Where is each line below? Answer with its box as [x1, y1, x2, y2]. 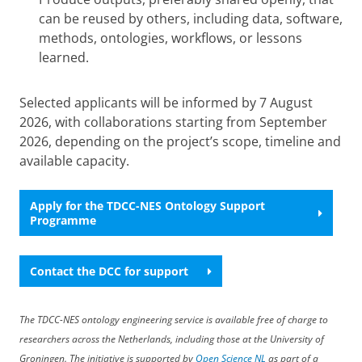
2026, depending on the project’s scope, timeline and [19, 132, 341, 150]
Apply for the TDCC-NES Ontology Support [30, 197, 265, 213]
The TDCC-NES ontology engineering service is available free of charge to [19, 313, 328, 327]
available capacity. [19, 151, 133, 170]
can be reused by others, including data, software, [39, 9, 343, 27]
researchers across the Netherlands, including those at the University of [19, 332, 324, 347]
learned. [39, 48, 89, 66]
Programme [30, 212, 96, 228]
